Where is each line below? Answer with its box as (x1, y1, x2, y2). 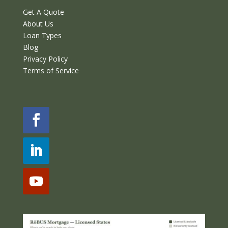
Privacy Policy (22, 53, 68, 64)
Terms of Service (22, 65, 79, 75)
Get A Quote (22, 7, 64, 17)
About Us (22, 18, 53, 28)
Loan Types (22, 30, 62, 40)
